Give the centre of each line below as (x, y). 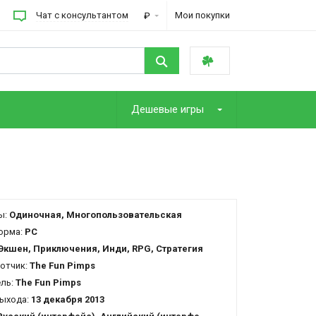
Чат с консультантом (83, 15)
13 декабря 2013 (68, 299)
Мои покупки (202, 15)
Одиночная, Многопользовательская (96, 214)
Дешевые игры (169, 109)
